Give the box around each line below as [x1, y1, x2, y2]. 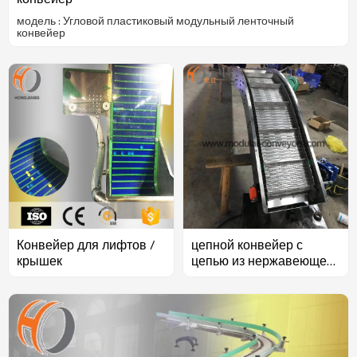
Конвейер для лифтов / [17, 235, 155, 255]
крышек [17, 251, 62, 271]
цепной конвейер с [191, 235, 303, 255]
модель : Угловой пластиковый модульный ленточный [17, 12, 294, 29]
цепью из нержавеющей [191, 251, 334, 271]
